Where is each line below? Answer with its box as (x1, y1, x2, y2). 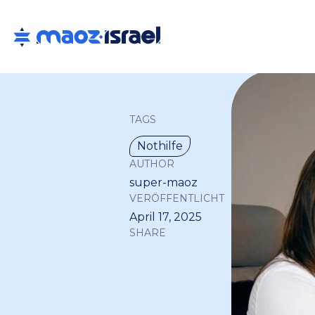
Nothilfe (137, 139, 183, 153)
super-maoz (129, 176, 198, 189)
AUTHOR (129, 157, 174, 170)
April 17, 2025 (129, 210, 202, 224)
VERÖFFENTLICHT (129, 192, 224, 205)
